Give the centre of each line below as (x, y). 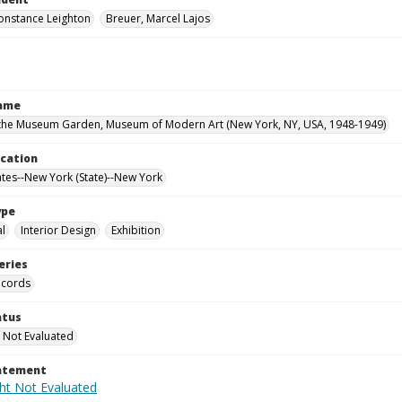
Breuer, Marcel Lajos (158, 18)
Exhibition (136, 230)
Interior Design (58, 230)
